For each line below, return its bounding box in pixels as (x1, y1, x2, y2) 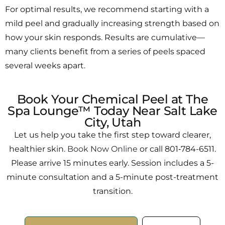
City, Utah (84, 115, 141, 130)
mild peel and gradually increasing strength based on (5, 18, 219, 28)
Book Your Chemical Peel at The (17, 91, 208, 106)
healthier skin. (9, 144, 67, 154)
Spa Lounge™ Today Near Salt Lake (8, 103, 217, 118)
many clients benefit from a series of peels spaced (5, 46, 205, 56)
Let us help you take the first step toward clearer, (14, 130, 211, 140)
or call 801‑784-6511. (138, 144, 216, 154)
